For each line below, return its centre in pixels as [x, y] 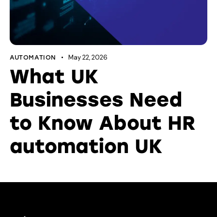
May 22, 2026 [88, 57]
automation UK [86, 146]
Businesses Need [96, 100]
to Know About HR [103, 123]
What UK [54, 76]
